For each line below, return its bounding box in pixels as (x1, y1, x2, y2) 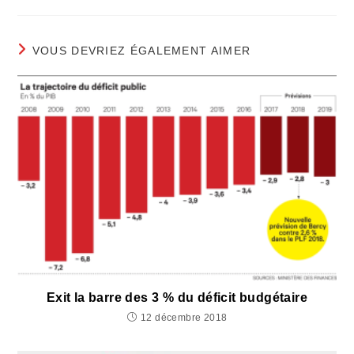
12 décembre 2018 (141, 312, 228, 324)
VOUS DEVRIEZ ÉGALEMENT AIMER (32, 43, 251, 57)
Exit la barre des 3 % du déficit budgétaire (46, 291, 308, 305)
